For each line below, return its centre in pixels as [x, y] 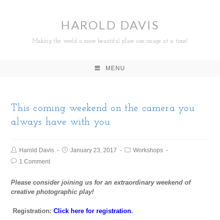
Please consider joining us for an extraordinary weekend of [101, 182]
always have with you [61, 122]
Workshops [148, 150]
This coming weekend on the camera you [103, 109]
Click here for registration [93, 211]
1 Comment [35, 162]
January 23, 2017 [94, 150]
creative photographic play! [53, 192]
